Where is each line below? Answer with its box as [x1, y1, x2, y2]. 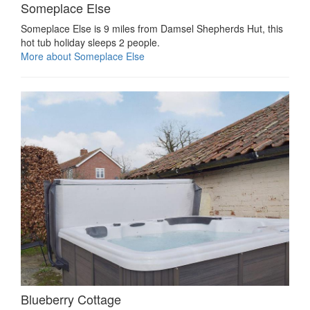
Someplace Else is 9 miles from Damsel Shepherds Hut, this [21, 21, 283, 35]
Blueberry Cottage [21, 290, 121, 309]
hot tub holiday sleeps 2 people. [21, 35, 160, 49]
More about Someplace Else [21, 48, 145, 63]
